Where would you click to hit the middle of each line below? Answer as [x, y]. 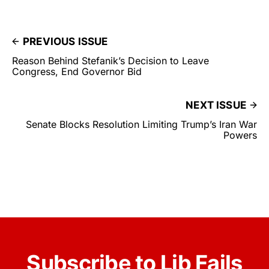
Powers [240, 135]
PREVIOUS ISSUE [65, 42]
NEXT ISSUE [216, 105]
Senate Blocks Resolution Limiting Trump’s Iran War [141, 125]
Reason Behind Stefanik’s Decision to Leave [110, 61]
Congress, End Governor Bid [77, 72]
